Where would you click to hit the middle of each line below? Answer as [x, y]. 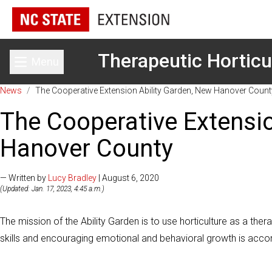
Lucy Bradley [72, 178]
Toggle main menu [80, 69]
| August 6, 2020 [128, 178]
